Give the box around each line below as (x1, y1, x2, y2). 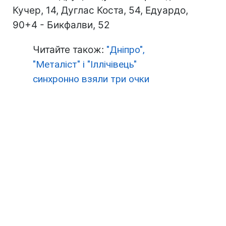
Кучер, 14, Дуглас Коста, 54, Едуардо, (13, 5, 188, 16)
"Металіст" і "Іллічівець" (33, 59, 137, 70)
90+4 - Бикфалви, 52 (13, 19, 110, 31)
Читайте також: (33, 44, 106, 55)
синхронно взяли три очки (33, 73, 149, 85)
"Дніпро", (106, 44, 145, 55)
